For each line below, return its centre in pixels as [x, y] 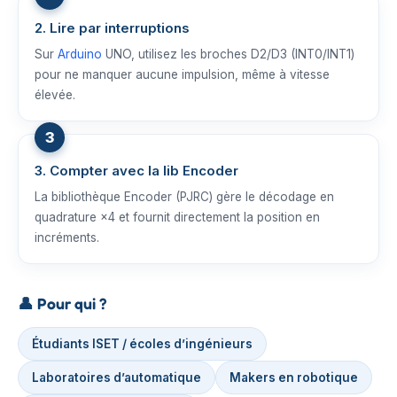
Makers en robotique [294, 378]
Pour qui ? [70, 304]
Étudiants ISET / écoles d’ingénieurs [142, 344]
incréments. [67, 237]
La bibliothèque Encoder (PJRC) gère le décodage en [184, 197]
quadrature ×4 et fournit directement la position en [177, 217]
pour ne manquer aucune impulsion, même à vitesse [182, 74]
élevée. [55, 95]
